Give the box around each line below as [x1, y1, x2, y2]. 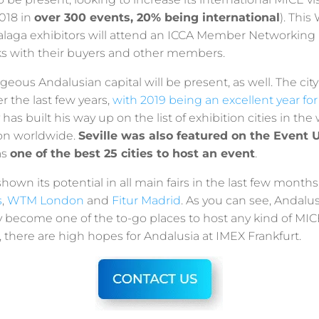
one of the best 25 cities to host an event [9, 146, 255, 160]
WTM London [6, 193, 84, 207]
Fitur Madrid [111, 193, 181, 207]
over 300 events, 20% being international [33, 10, 280, 24]
